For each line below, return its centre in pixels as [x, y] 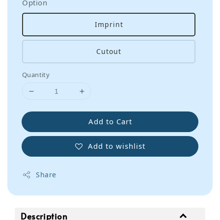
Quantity [36, 75]
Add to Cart [110, 122]
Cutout [109, 52]
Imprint [109, 25]
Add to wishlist [116, 146]
